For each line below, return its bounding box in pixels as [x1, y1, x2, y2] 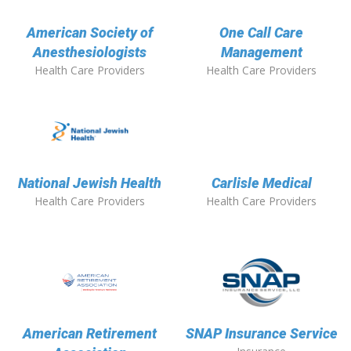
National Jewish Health [18, 175, 161, 192]
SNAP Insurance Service [185, 325, 338, 342]
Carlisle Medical [211, 175, 312, 192]
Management [220, 44, 302, 61]
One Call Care [219, 24, 303, 42]
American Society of [27, 24, 153, 42]
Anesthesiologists [33, 44, 147, 61]
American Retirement [23, 325, 157, 342]
